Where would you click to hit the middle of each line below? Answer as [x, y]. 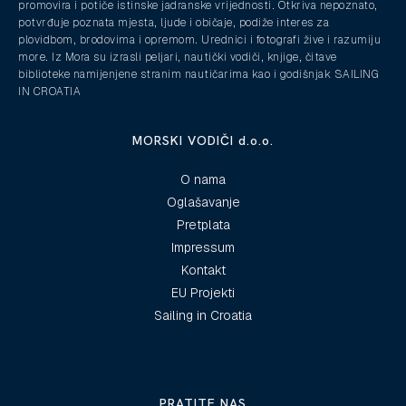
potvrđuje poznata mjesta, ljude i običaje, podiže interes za [174, 22]
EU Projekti [203, 292]
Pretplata [203, 224]
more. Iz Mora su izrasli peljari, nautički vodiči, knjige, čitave [178, 57]
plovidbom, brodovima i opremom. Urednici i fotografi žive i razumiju [199, 39]
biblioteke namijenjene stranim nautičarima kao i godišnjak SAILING [198, 74]
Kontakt [203, 270]
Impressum [203, 247]
